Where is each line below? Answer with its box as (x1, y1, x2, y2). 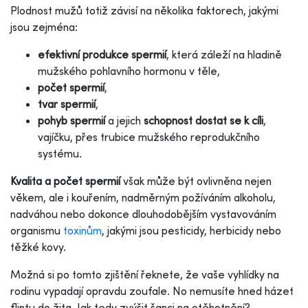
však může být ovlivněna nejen (120, 173, 272, 188)
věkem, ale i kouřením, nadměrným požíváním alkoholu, (10, 190, 276, 204)
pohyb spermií (38, 113, 108, 127)
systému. (38, 146, 82, 160)
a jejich (108, 113, 144, 127)
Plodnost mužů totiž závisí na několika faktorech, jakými (10, 3, 278, 17)
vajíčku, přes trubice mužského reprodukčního (38, 129, 260, 144)
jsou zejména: (10, 19, 78, 34)
